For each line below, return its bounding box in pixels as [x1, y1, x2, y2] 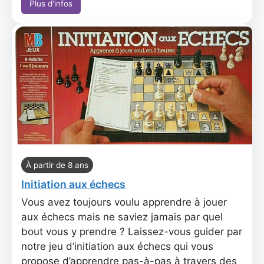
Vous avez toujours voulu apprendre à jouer [21, 196, 227, 208]
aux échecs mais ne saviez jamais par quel [21, 211, 223, 223]
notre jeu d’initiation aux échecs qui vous [21, 240, 213, 252]
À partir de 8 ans [26, 160, 88, 170]
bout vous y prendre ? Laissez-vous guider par [21, 226, 242, 237]
